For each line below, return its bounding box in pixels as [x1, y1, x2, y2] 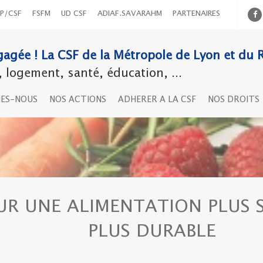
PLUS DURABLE [88, 223, 216, 241]
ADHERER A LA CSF [118, 96, 196, 104]
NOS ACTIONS [49, 96, 106, 104]
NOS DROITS [208, 96, 259, 104]
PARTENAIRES [173, 10, 220, 18]
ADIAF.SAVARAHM [97, 10, 162, 18]
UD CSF [61, 10, 87, 18]
